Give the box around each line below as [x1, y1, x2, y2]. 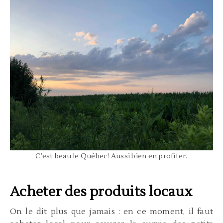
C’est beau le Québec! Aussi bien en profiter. [35, 151, 188, 161]
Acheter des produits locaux [10, 183, 192, 201]
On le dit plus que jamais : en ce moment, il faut [10, 206, 213, 217]
